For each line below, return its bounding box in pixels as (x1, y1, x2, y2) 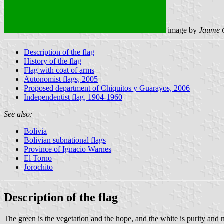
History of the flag (24, 56, 81, 65)
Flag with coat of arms (24, 65, 94, 74)
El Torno (24, 153, 52, 162)
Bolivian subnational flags (24, 135, 106, 144)
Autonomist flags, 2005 (24, 74, 98, 83)
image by (166, 25, 199, 34)
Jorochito (24, 162, 53, 171)
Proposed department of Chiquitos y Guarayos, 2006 (24, 83, 190, 92)
